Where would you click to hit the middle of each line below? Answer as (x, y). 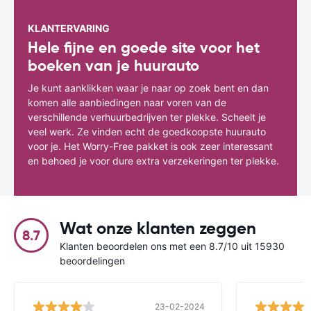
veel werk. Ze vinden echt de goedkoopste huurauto (147, 131)
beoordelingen (92, 260)
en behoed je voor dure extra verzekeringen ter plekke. (153, 160)
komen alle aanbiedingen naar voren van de (127, 102)
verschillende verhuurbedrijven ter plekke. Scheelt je (147, 117)
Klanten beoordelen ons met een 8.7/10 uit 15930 (172, 246)
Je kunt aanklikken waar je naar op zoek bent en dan (148, 87)
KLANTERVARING (69, 28)
